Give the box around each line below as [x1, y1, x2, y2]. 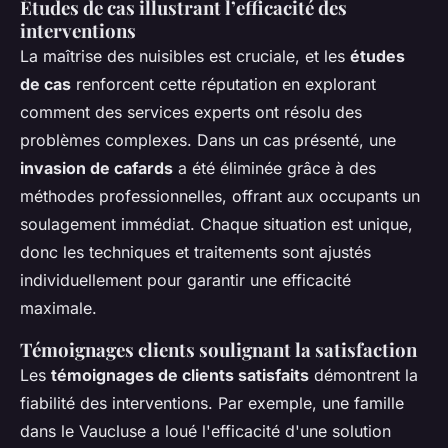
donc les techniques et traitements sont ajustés [20, 242, 371, 263]
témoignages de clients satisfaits [51, 365, 309, 386]
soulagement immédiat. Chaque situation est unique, [20, 214, 413, 235]
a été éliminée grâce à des [173, 158, 376, 179]
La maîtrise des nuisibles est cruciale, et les [20, 46, 350, 67]
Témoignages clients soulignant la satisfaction [20, 337, 417, 363]
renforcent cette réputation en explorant [71, 74, 376, 95]
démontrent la [309, 365, 418, 386]
